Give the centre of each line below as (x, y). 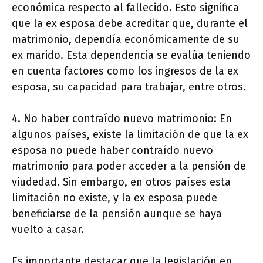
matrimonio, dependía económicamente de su (126, 39)
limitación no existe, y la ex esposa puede (114, 198)
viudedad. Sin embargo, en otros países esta (121, 182)
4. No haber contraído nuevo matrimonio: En (122, 118)
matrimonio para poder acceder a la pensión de (129, 166)
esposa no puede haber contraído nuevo (112, 150)
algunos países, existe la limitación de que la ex (130, 134)
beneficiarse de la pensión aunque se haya (117, 213)
